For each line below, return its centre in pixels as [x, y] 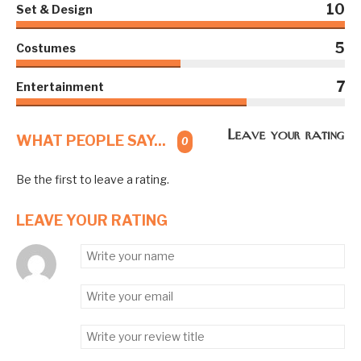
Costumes [46, 48]
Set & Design [54, 9]
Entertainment [60, 86]
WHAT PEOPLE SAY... [93, 140]
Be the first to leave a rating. [93, 179]
